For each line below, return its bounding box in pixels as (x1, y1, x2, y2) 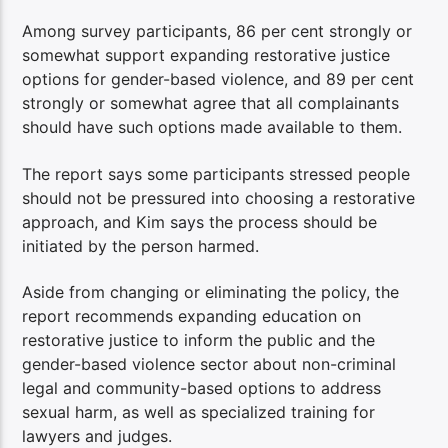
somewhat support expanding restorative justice (22, 45, 391, 66)
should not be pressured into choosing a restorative (22, 187, 416, 208)
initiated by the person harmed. (22, 235, 260, 256)
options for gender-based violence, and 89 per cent (22, 69, 415, 90)
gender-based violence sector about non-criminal (22, 354, 397, 375)
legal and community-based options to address (22, 378, 382, 399)
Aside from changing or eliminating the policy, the (22, 282, 400, 303)
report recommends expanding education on (22, 306, 362, 327)
